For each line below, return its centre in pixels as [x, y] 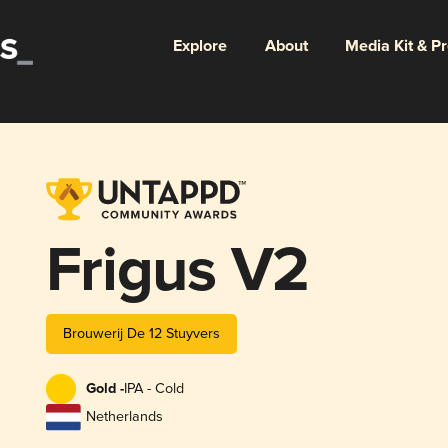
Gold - [104, 389]
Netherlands [124, 417]
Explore [199, 46]
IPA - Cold [153, 389]
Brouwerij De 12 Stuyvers [141, 333]
